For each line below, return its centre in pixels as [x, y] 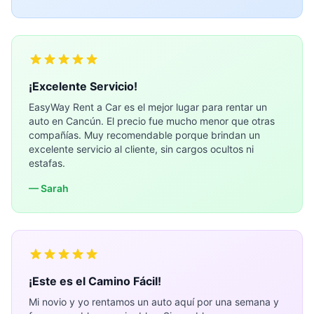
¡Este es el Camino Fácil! [95, 281]
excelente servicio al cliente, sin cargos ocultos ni [141, 149]
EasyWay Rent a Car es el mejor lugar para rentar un [148, 107]
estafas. [47, 163]
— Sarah [49, 188]
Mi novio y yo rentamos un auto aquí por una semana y [154, 302]
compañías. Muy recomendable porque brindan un [144, 135]
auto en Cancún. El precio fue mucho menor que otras [152, 121]
